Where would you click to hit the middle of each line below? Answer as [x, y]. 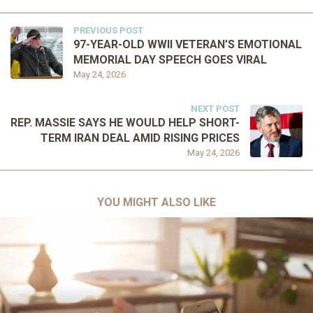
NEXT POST [215, 109]
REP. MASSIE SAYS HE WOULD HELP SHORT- [125, 123]
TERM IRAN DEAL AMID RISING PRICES [140, 138]
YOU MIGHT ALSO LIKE [156, 202]
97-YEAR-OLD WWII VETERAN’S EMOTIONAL [188, 44]
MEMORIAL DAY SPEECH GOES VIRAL [170, 60]
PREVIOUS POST [108, 30]
